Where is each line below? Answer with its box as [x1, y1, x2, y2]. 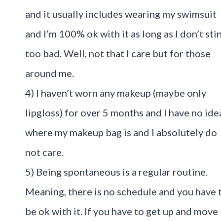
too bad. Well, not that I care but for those [25, 47, 211, 59]
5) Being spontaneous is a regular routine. [25, 166, 208, 178]
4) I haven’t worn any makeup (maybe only [25, 87, 206, 99]
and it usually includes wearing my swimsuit [25, 8, 217, 20]
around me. [25, 67, 74, 79]
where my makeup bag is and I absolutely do [25, 126, 217, 138]
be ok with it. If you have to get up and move [25, 205, 218, 217]
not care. [25, 146, 64, 158]
